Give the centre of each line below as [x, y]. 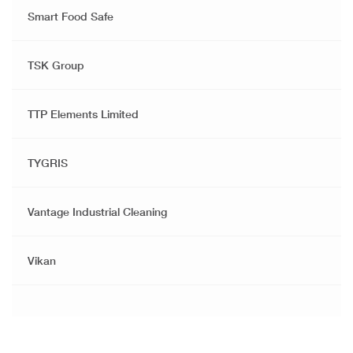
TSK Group [56, 65]
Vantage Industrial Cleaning [97, 212]
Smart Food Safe [71, 17]
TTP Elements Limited [83, 114]
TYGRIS [48, 163]
